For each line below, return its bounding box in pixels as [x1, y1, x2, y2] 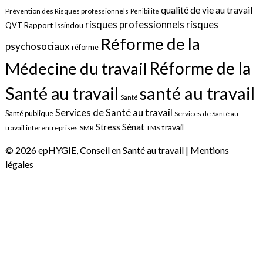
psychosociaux [5, 39, 70, 52]
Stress [95, 122, 120, 132]
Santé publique [5, 108, 53, 118]
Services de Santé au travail [55, 106, 173, 118]
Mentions [190, 144, 229, 156]
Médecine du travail [5, 58, 147, 78]
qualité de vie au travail [160, 4, 252, 15]
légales [5, 158, 33, 170]
